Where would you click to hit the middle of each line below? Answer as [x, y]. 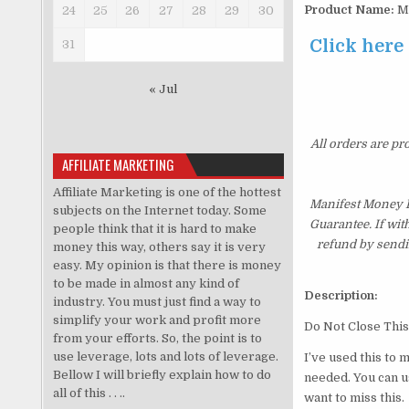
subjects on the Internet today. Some [159, 210]
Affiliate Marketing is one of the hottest [167, 192]
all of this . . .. [89, 393]
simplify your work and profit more [157, 320]
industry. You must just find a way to [157, 301]
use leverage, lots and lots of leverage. [165, 356]
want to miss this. [354, 398]
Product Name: [349, 10]
